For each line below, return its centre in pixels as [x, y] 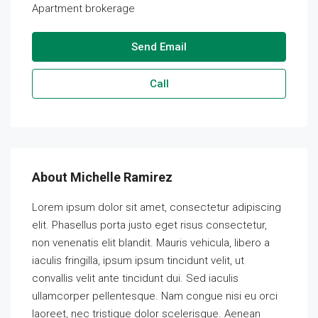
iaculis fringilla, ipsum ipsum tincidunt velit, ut [138, 261]
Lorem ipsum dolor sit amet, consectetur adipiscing [157, 207]
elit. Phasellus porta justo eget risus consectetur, [149, 225]
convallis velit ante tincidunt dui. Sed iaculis [135, 278]
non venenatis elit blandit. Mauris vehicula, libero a [151, 243]
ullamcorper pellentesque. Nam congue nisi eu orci [155, 296]
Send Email [159, 47]
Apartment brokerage [83, 9]
